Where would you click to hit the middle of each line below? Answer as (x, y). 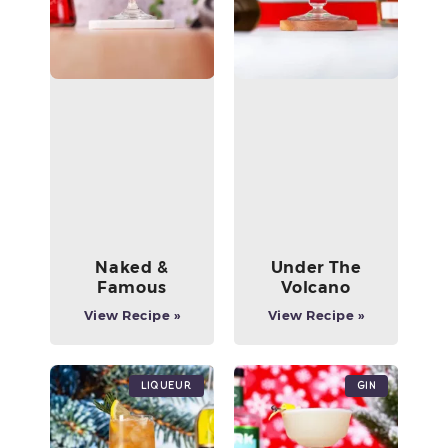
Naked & (132, 268)
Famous (132, 288)
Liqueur (166, 386)
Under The (316, 268)
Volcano (316, 288)
